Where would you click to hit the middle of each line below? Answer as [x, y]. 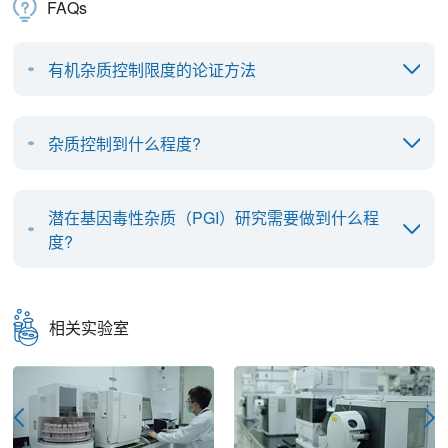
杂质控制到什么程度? [125, 143]
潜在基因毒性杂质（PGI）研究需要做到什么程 [214, 217]
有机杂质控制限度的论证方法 [152, 69]
